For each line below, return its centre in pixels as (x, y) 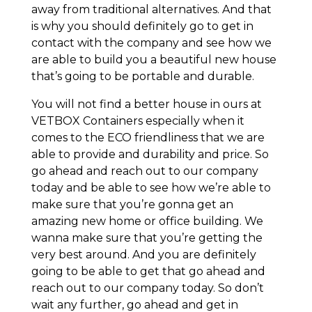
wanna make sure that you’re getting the (147, 237)
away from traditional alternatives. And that (151, 9)
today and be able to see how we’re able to (151, 187)
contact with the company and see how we (151, 42)
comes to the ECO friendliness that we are (148, 137)
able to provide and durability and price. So (150, 154)
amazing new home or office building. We (147, 221)
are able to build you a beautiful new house (154, 59)
